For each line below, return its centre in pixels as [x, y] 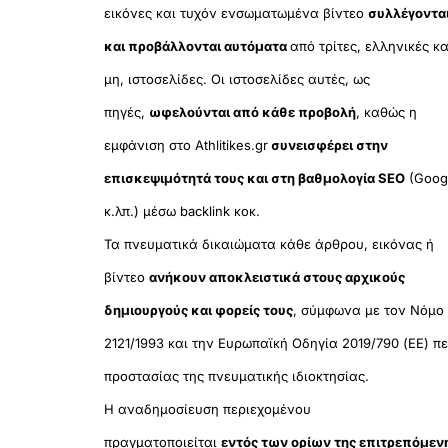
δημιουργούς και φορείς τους [198, 310]
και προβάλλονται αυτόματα [196, 46]
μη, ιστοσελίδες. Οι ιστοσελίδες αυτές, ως [236, 79]
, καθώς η [386, 112]
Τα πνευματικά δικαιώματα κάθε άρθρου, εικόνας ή [268, 244]
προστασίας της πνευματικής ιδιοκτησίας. [236, 376]
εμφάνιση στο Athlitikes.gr [185, 145]
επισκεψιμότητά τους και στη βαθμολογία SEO [254, 178]
